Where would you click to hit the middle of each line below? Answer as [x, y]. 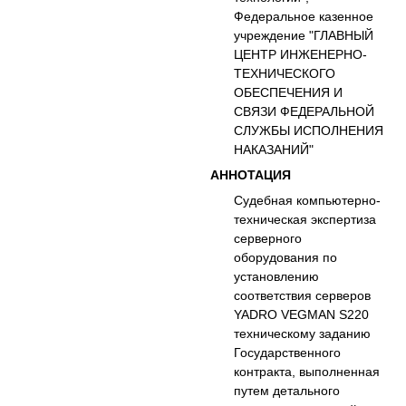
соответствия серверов [303, 295]
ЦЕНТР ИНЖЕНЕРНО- [301, 54]
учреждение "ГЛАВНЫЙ [304, 35]
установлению [277, 276]
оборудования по [286, 257]
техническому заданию [303, 333]
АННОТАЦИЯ [251, 174]
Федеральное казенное [304, 16]
